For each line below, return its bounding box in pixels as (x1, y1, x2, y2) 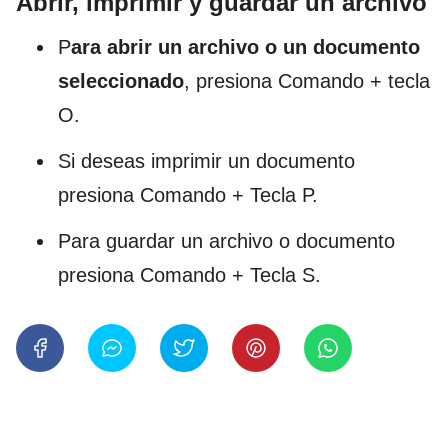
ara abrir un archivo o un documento (71, 36, 420, 59)
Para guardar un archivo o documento (58, 230, 395, 253)
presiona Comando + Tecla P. (58, 184, 318, 207)
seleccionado (58, 70, 184, 93)
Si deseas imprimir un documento (58, 150, 355, 173)
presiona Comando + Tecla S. (58, 264, 321, 287)
